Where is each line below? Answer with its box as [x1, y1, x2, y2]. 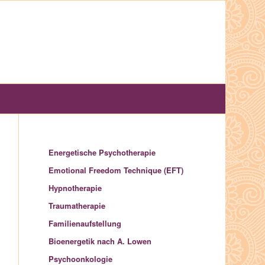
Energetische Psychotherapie [49, 147, 156, 158]
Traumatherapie [49, 200, 106, 211]
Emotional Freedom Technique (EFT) [49, 164, 184, 176]
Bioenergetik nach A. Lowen [49, 235, 152, 247]
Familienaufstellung [49, 218, 122, 229]
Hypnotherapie [49, 182, 102, 193]
